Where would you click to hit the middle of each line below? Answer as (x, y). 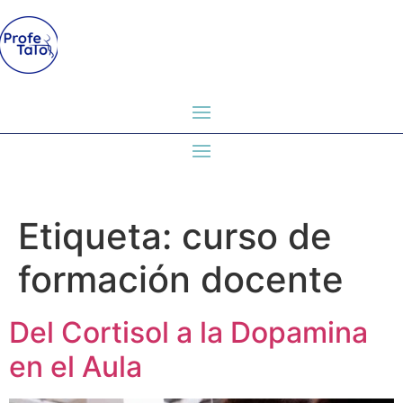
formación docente (181, 279)
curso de (257, 236)
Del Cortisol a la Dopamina (188, 332)
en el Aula (76, 367)
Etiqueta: (100, 236)
